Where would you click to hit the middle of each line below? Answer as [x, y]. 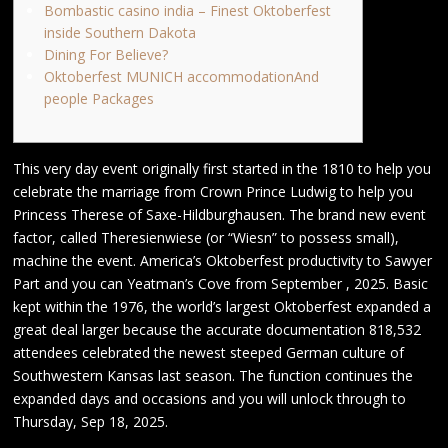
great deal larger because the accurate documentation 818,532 [217, 329]
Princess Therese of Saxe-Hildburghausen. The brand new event [220, 214]
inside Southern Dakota [119, 32]
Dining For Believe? [105, 54]
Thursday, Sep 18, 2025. [91, 421]
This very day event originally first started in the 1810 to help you [222, 168]
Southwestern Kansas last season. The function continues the [213, 375]
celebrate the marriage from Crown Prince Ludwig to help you [213, 191]
